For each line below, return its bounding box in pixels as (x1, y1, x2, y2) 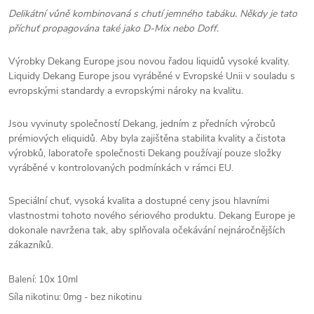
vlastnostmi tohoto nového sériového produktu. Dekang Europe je (8, 209, 295, 222)
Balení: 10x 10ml (8, 273, 78, 286)
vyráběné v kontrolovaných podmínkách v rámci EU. (8, 161, 233, 175)
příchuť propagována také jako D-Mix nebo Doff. (8, 22, 219, 35)
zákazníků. (8, 238, 53, 252)
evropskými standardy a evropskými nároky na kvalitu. (8, 84, 243, 97)
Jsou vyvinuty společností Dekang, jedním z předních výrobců (8, 117, 275, 130)
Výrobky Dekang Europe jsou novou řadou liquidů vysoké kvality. (8, 55, 289, 68)
